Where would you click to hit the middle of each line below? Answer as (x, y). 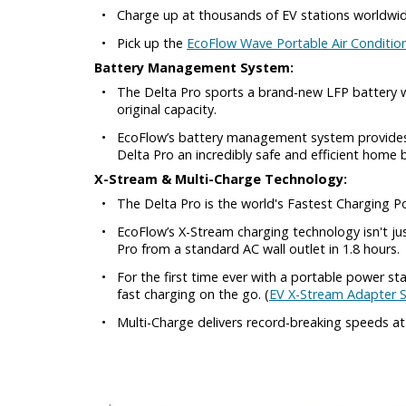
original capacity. (167, 110)
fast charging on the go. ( (193, 295)
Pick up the (152, 43)
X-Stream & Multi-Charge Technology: (221, 179)
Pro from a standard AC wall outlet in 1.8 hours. (258, 249)
